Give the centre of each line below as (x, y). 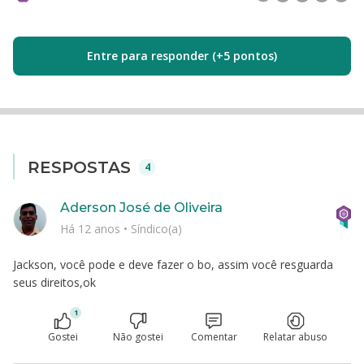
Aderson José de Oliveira (141, 208)
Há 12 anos (92, 228)
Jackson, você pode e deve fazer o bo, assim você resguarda (173, 264)
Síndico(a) (156, 228)
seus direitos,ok (54, 282)
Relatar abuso (295, 337)
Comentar (214, 337)
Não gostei (138, 337)
